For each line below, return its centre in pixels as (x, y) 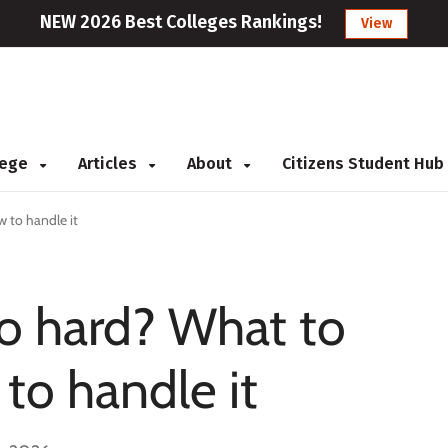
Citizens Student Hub (363, 163)
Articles (109, 163)
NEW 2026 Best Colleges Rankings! (181, 22)
